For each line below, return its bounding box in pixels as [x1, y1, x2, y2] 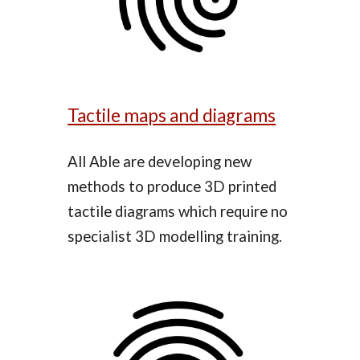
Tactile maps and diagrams [67, 104, 276, 126]
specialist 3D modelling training [67, 227, 280, 245]
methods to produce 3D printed [67, 177, 277, 195]
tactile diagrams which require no [67, 202, 288, 220]
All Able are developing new [67, 152, 252, 170]
